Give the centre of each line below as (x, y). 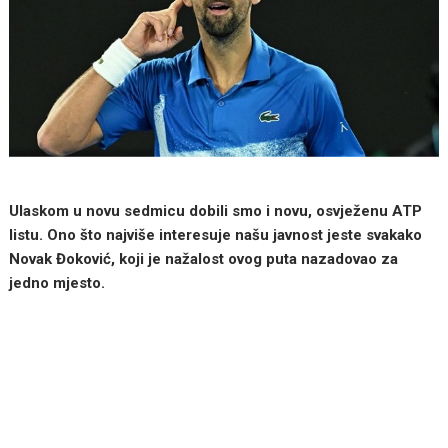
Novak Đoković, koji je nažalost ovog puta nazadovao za (204, 258)
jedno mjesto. (57, 282)
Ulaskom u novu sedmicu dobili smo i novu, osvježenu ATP (216, 210)
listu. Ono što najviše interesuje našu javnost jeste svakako (216, 234)
